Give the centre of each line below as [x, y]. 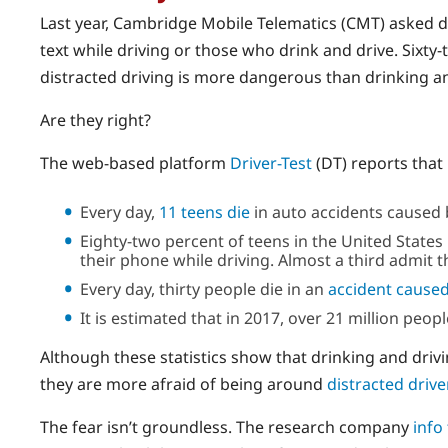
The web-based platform [135, 163]
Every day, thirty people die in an [204, 289]
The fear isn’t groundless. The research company [226, 427]
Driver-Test [271, 163]
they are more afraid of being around [183, 384]
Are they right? [95, 120]
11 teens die [204, 212]
